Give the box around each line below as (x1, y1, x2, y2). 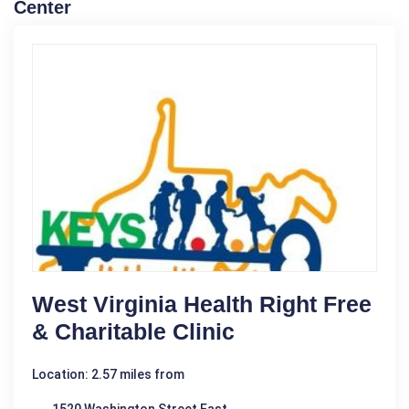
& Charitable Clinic (32, 319, 235, 344)
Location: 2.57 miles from (32, 367, 184, 382)
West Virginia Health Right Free (32, 291, 372, 317)
